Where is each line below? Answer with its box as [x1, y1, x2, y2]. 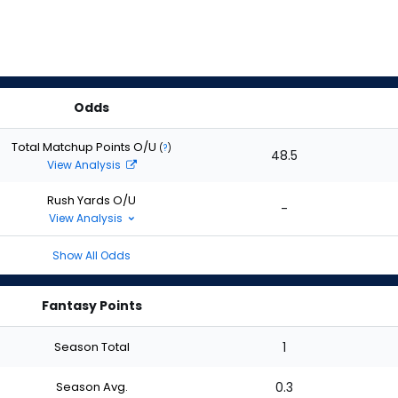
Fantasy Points [41, 297, 142, 314]
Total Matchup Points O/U [12, 138, 159, 155]
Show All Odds [52, 248, 131, 263]
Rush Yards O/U [47, 191, 136, 209]
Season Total [53, 338, 130, 355]
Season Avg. [55, 378, 128, 395]
